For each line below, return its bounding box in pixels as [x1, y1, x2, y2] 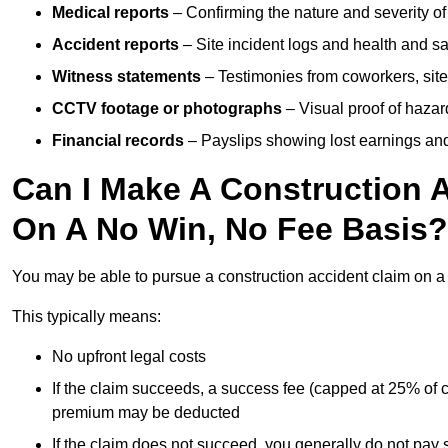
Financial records [52, 132, 184, 150]
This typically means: [12, 308, 161, 326]
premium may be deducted [52, 404, 240, 422]
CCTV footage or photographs [52, 100, 282, 118]
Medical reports [52, 4, 169, 22]
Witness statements [52, 68, 201, 86]
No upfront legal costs [52, 348, 206, 366]
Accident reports [52, 36, 179, 54]
